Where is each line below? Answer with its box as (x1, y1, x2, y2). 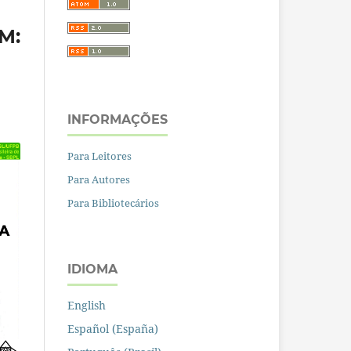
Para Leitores (67, 149, 132, 164)
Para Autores (67, 172, 130, 187)
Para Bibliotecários (67, 196, 159, 211)
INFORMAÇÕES (67, 112, 168, 128)
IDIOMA (67, 262, 118, 277)
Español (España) (67, 321, 158, 337)
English (67, 298, 106, 313)
